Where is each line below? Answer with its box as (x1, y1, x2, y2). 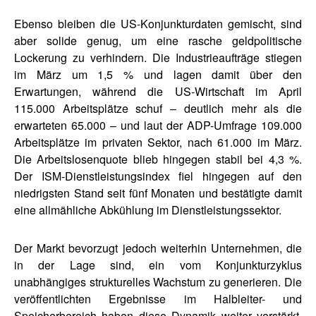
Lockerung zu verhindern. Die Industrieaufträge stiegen (14, 49, 302, 66)
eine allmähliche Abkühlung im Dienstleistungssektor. (14, 201, 281, 218)
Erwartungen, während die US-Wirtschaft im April (14, 83, 302, 99)
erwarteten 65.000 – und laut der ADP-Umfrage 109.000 (14, 116, 302, 133)
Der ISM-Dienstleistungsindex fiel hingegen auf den (14, 167, 302, 184)
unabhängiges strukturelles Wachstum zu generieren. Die (14, 273, 302, 290)
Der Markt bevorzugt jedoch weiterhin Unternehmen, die (14, 239, 302, 256)
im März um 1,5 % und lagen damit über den (14, 66, 302, 83)
